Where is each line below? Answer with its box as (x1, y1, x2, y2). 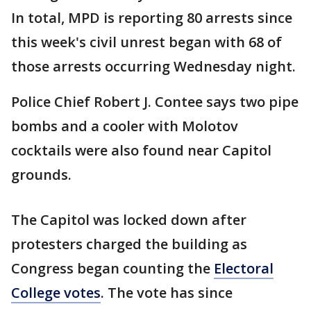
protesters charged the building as (11, 235, 247, 253)
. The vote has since (101, 283, 233, 302)
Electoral (214, 259, 274, 278)
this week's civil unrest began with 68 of (11, 33, 282, 51)
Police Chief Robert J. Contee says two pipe (11, 92, 299, 111)
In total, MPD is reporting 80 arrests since (11, 8, 292, 27)
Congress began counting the (11, 259, 214, 278)
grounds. (11, 165, 72, 184)
